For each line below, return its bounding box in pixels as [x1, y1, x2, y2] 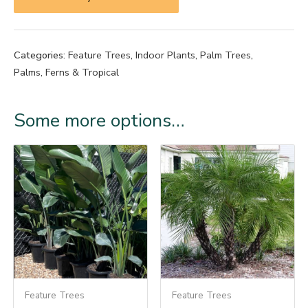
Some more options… [14, 107, 184, 133]
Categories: [14, 47, 68, 62]
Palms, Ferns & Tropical [14, 65, 119, 79]
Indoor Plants [135, 47, 195, 62]
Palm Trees [200, 47, 251, 62]
